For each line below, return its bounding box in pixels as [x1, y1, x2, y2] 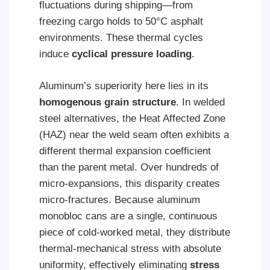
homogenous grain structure [39, 96, 176, 108]
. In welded [176, 96, 225, 108]
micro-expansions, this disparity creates [39, 177, 220, 189]
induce [39, 48, 72, 60]
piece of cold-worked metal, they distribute [39, 226, 230, 238]
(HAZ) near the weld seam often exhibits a [39, 128, 229, 140]
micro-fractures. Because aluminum [39, 193, 200, 206]
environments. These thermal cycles [39, 32, 203, 43]
